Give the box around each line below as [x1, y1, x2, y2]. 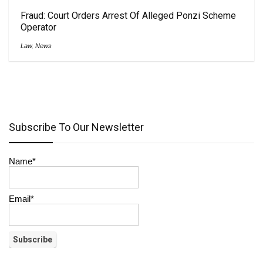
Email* [9, 194, 34, 204]
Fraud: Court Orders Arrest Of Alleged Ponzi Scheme [21, 9, 236, 21]
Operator [21, 21, 56, 33]
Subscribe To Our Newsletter [9, 121, 144, 133]
